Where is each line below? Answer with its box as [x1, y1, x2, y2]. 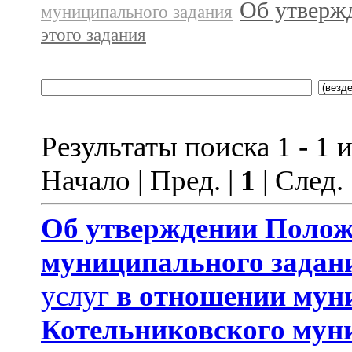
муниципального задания [41, 2, 233, 22]
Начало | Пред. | [41, 163, 240, 196]
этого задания [41, 24, 146, 45]
